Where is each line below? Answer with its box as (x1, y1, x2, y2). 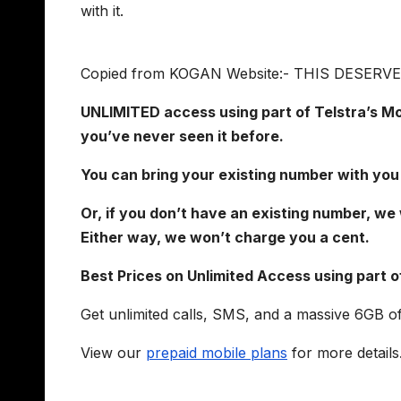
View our (81, 343, 146, 362)
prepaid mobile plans (146, 343, 287, 362)
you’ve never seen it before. (81, 126, 284, 145)
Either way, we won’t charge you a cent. (81, 227, 370, 246)
